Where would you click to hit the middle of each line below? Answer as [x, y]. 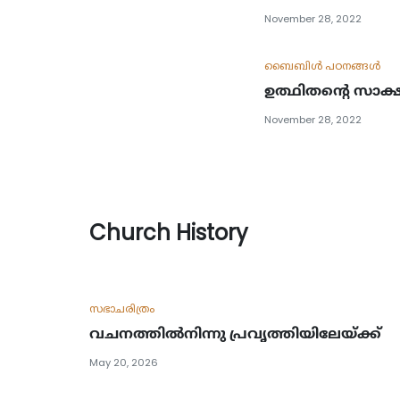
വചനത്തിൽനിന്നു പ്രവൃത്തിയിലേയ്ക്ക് [235, 333]
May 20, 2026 [123, 362]
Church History [168, 232]
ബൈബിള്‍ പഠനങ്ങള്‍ [322, 66]
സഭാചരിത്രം [121, 308]
